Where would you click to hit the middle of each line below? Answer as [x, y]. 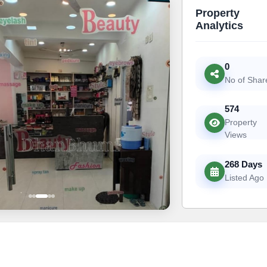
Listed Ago [244, 177]
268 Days [243, 164]
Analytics [219, 26]
